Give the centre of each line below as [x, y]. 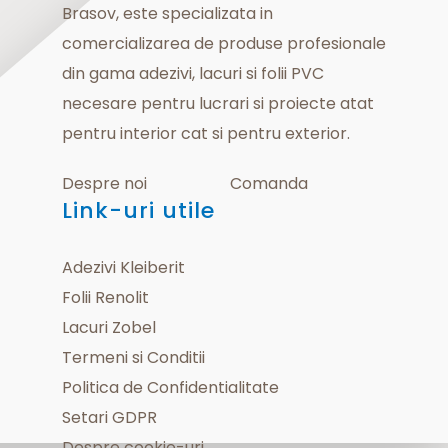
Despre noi [104, 183]
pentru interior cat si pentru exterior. [205, 133]
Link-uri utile [138, 210]
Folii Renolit [105, 297]
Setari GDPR [109, 417]
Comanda [268, 183]
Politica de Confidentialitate [170, 387]
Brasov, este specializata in [167, 13]
